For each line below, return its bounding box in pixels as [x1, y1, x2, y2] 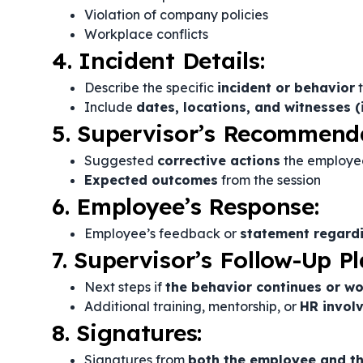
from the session [218, 172, 321, 188]
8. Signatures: [52, 318, 203, 347]
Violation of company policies [84, 6, 268, 23]
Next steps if [84, 279, 165, 295]
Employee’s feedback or [84, 225, 240, 241]
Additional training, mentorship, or [84, 298, 300, 314]
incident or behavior [217, 79, 355, 96]
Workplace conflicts [84, 26, 208, 42]
